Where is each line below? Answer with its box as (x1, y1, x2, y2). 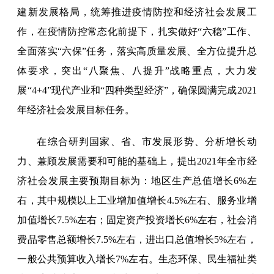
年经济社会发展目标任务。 (17, 105, 135, 116)
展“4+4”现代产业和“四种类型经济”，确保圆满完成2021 (17, 85, 257, 96)
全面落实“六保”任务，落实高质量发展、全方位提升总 (17, 46, 257, 57)
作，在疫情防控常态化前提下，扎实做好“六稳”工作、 (17, 26, 257, 37)
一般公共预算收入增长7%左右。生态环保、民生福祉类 (17, 254, 257, 265)
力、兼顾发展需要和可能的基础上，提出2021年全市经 (17, 156, 257, 167)
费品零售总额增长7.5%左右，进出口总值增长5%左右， (17, 234, 257, 245)
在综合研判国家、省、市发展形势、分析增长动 (37, 136, 257, 147)
